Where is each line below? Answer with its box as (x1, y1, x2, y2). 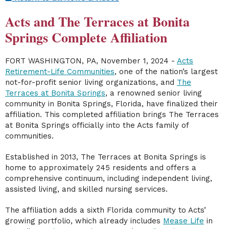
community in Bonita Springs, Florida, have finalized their (5, 99, 218, 108)
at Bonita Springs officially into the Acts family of (5, 120, 189, 130)
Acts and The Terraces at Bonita (5, 11, 190, 31)
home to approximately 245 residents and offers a (5, 163, 196, 172)
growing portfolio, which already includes (5, 216, 163, 225)
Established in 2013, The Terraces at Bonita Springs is (5, 152, 206, 162)
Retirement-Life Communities (5, 66, 114, 76)
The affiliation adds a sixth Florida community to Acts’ (5, 205, 206, 215)
